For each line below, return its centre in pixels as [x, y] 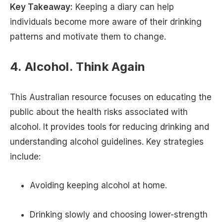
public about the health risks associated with [99, 112]
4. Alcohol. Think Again [78, 66]
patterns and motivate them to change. [88, 36]
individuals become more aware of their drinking [106, 22]
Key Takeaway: [41, 7]
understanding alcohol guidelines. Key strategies [107, 141]
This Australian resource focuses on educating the [111, 97]
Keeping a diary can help [123, 7]
